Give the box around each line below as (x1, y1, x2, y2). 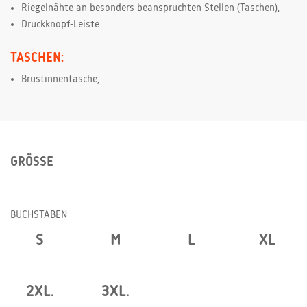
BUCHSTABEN (10, 209, 67, 221)
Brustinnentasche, (21, 73, 99, 85)
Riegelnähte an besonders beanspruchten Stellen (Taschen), (21, 2, 280, 14)
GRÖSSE (10, 154, 47, 169)
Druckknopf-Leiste (21, 19, 99, 30)
